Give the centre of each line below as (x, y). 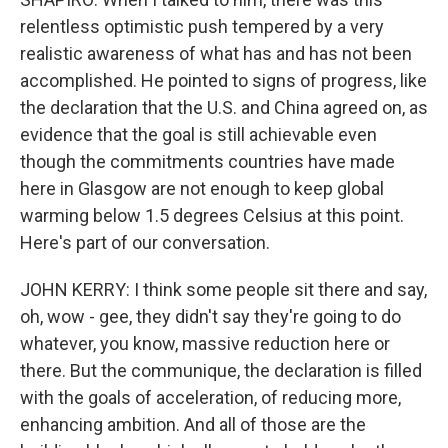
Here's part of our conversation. (145, 242)
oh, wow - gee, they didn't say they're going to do (210, 316)
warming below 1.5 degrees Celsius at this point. (212, 215)
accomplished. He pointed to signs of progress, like (223, 80)
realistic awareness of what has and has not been (216, 53)
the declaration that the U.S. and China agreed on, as (224, 107)
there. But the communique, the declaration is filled (221, 370)
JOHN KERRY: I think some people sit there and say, (223, 289)
